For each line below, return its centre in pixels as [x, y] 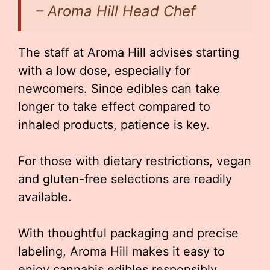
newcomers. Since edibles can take [119, 88]
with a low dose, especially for [104, 70]
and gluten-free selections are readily [125, 179]
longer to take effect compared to [114, 106]
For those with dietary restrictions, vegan [135, 161]
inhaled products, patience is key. [114, 124]
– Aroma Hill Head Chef [116, 11]
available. [45, 197]
